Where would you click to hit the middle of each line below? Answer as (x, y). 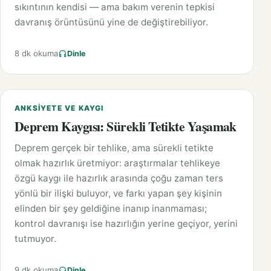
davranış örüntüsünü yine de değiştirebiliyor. (111, 22)
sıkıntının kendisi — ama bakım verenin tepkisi (115, 7)
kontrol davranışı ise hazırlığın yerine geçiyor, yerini (126, 224)
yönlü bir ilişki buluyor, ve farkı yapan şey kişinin (118, 194)
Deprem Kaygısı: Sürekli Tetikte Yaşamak (126, 126)
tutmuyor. (35, 239)
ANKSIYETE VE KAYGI (59, 108)
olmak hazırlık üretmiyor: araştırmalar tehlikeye (117, 163)
